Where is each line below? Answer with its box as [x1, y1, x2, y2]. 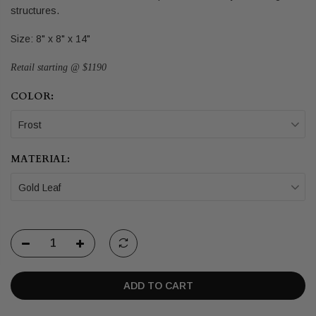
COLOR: [11, 90, 54, 104]
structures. [11, 4, 59, 16]
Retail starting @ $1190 [11, 62, 107, 73]
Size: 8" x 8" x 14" [11, 32, 93, 44]
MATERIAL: [11, 152, 70, 166]
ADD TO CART [123, 280, 193, 292]
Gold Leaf [18, 182, 61, 194]
